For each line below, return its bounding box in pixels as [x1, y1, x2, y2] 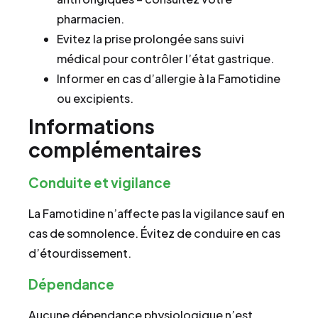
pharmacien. [57, 11, 124, 27]
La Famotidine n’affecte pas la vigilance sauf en [28, 206, 285, 221]
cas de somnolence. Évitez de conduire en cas [28, 226, 280, 241]
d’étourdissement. [28, 246, 131, 261]
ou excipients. [57, 91, 133, 106]
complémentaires [28, 137, 202, 163]
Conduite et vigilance [28, 174, 171, 192]
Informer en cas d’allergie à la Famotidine [57, 71, 280, 87]
